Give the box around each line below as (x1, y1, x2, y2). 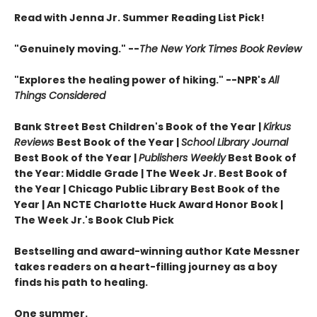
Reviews (14, 135, 57, 150)
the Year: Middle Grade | (14, 166, 146, 181)
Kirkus (263, 120, 291, 134)
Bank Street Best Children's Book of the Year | (14, 120, 263, 134)
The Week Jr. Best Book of (146, 166, 287, 181)
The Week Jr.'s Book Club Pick (14, 213, 174, 228)
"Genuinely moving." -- (14, 42, 139, 57)
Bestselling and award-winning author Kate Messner (14, 244, 300, 259)
